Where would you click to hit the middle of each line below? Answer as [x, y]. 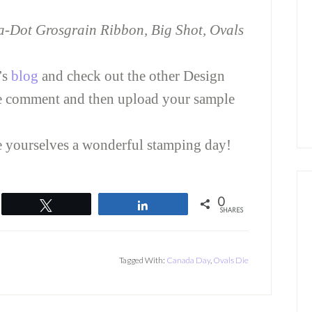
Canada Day [188, 260]
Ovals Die [231, 260]
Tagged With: [143, 260]
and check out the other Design [132, 76]
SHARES [231, 210]
